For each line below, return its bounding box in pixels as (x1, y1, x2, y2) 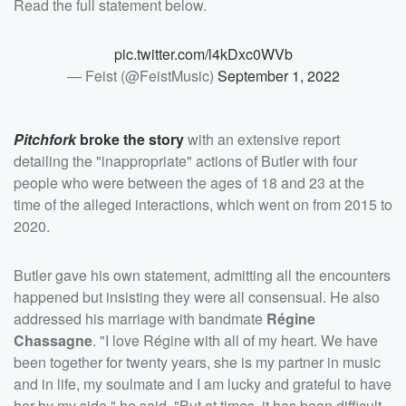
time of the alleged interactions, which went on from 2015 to (14, 193, 392, 215)
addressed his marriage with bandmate (14, 307, 266, 329)
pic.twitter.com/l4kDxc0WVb (113, 43, 293, 64)
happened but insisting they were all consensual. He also (14, 285, 380, 307)
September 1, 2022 (217, 64, 340, 86)
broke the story (80, 128, 184, 150)
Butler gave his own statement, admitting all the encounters (14, 264, 391, 285)
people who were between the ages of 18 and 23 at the (14, 171, 364, 193)
